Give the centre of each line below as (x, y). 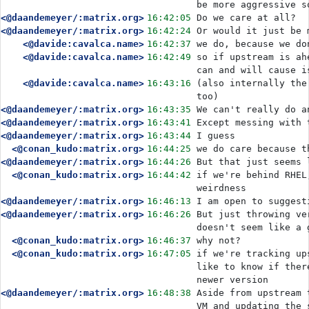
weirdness (221, 188)
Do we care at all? (246, 18)
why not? (219, 240)
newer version (232, 280)
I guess (216, 136)
